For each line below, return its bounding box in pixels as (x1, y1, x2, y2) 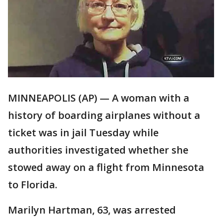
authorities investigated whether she (8, 143, 188, 157)
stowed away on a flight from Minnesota (8, 161, 204, 174)
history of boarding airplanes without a (8, 109, 200, 122)
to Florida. (8, 178, 57, 192)
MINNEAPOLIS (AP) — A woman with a (8, 91, 189, 105)
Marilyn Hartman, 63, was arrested (8, 203, 176, 217)
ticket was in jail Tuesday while (8, 126, 159, 140)
